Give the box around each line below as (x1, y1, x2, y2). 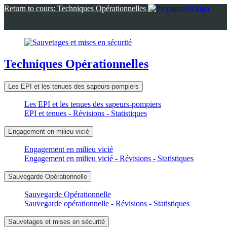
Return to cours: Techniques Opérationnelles (4, 4, 146, 13)
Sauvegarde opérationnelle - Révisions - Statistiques (24, 199, 190, 208)
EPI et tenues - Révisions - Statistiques (24, 108, 147, 118)
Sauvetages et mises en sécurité (8, 217, 105, 225)
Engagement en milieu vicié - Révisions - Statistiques (24, 154, 194, 163)
